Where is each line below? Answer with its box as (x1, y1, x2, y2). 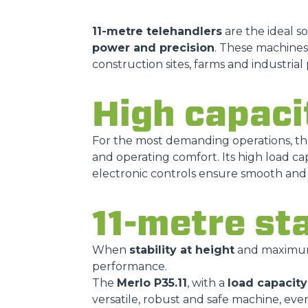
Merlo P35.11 (117, 276, 187, 289)
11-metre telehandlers (92, 25, 222, 38)
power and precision (92, 41, 214, 54)
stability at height (129, 243, 234, 256)
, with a (187, 276, 228, 289)
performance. (92, 260, 167, 273)
